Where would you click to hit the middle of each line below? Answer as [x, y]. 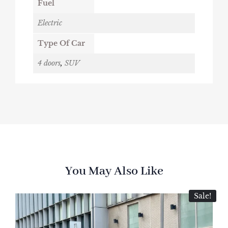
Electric [50, 23]
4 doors [49, 63]
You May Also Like [114, 171]
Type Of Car [61, 43]
